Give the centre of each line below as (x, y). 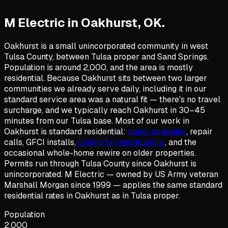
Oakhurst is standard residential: (66, 131)
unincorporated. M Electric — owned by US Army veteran (111, 174)
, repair (199, 131)
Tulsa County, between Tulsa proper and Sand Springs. (106, 56)
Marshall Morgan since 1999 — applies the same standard (113, 185)
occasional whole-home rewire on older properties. (100, 153)
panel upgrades (157, 131)
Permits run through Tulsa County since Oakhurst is (100, 163)
